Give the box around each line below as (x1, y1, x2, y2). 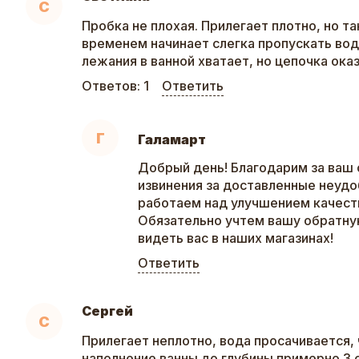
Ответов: (82, 78, 143, 95)
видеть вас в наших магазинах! (138, 230, 333, 247)
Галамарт (138, 131, 206, 148)
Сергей (82, 303, 133, 320)
